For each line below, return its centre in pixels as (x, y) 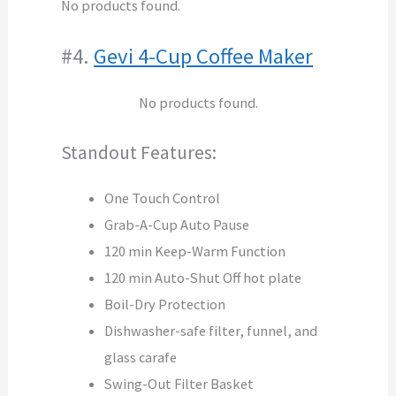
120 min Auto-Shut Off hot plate (203, 278)
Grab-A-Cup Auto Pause (177, 225)
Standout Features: (139, 153)
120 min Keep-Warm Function (195, 251)
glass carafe (142, 358)
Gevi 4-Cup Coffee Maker (204, 57)
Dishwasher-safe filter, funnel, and (211, 331)
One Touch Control (163, 198)
